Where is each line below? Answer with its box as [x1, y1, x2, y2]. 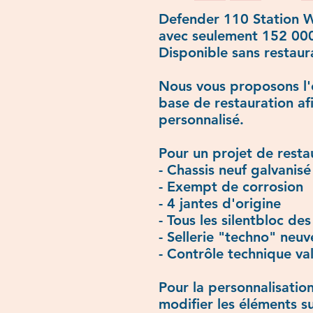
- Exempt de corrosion [159, 177, 303, 195]
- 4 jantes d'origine [159, 194, 281, 212]
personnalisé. [159, 110, 244, 128]
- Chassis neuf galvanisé [159, 161, 311, 178]
